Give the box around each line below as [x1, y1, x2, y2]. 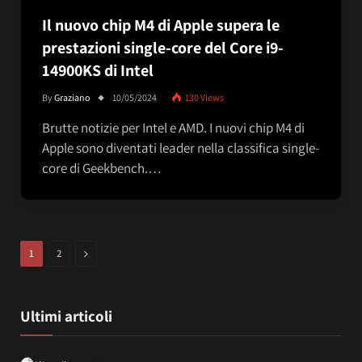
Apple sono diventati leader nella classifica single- [42, 138, 319, 157]
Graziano [54, 90, 90, 103]
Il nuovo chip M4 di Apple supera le [42, 14, 280, 36]
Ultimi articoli [20, 305, 112, 326]
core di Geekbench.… [42, 158, 162, 177]
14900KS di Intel [42, 59, 154, 81]
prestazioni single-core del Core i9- [42, 36, 284, 58]
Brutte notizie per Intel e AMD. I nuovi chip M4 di [42, 118, 305, 137]
